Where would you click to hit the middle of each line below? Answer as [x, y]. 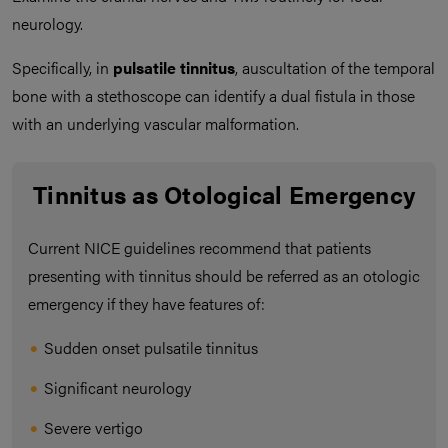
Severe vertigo [93, 428]
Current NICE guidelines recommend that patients [199, 248]
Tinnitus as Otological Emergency [224, 194]
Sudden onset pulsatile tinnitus [151, 348]
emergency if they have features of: [146, 304]
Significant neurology [117, 388]
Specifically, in [62, 68]
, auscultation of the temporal [335, 68]
